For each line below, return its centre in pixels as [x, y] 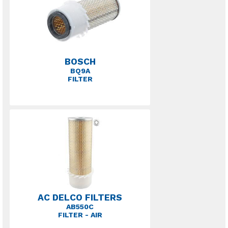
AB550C [80, 207]
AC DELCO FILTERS [80, 197]
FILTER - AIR [80, 215]
